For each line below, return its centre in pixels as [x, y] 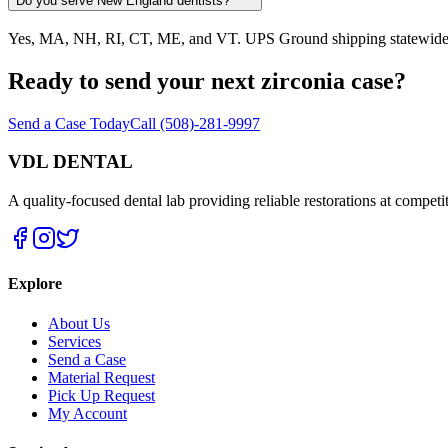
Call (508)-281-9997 [195, 123]
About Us [79, 323]
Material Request [101, 377]
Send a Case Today [69, 123]
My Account [87, 413]
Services [74, 341]
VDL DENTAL [70, 162]
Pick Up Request [101, 395]
